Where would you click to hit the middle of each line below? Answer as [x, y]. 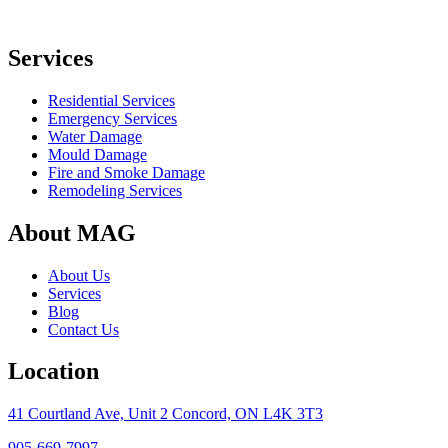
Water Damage [95, 136]
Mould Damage [97, 154]
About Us [79, 275]
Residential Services [111, 100]
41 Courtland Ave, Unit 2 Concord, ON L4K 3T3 [165, 414]
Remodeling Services [115, 190]
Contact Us [83, 329]
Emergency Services [112, 118]
